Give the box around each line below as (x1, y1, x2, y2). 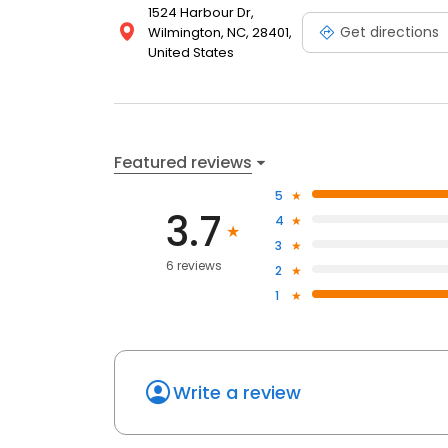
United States (148, 43, 234, 62)
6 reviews (166, 257, 223, 274)
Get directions (340, 21, 439, 42)
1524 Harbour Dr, (148, 3, 254, 22)
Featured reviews (114, 150, 252, 174)
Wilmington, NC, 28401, (148, 23, 292, 42)
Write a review (173, 380, 301, 405)
